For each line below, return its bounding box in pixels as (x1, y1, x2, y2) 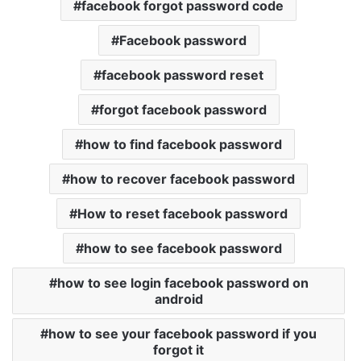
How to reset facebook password (77, 205, 288, 222)
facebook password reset (102, 67, 263, 83)
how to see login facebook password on (56, 275, 309, 291)
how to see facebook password (83, 240, 282, 256)
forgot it (153, 342, 204, 358)
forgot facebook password (98, 102, 267, 118)
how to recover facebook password (70, 171, 295, 187)
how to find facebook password (83, 136, 282, 152)
